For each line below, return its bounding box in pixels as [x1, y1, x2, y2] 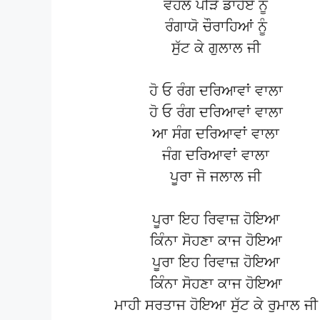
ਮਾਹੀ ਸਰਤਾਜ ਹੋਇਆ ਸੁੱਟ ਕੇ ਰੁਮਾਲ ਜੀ [114, 296, 318, 314]
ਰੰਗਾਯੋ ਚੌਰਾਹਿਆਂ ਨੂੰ [164, 18, 267, 36]
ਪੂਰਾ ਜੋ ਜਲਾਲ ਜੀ [170, 168, 261, 186]
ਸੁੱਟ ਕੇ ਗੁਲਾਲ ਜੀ [171, 39, 261, 57]
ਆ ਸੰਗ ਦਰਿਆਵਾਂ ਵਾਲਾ [152, 125, 279, 143]
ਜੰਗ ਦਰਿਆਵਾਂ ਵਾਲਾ [162, 146, 269, 164]
